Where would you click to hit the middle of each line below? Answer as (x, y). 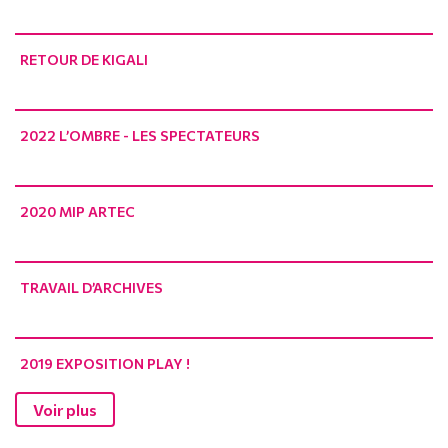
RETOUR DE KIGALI (84, 60)
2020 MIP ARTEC (77, 212)
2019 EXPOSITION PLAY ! (105, 364)
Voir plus (65, 410)
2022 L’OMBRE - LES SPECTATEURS (140, 136)
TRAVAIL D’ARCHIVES (91, 288)
